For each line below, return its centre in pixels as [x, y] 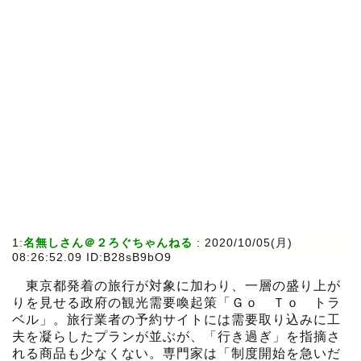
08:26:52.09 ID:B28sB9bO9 [92, 257]
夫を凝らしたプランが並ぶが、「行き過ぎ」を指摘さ [176, 337]
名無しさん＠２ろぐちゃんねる [108, 243]
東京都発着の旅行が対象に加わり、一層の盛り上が [176, 286]
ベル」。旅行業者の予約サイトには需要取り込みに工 [176, 320]
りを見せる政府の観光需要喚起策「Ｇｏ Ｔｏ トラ [176, 303]
